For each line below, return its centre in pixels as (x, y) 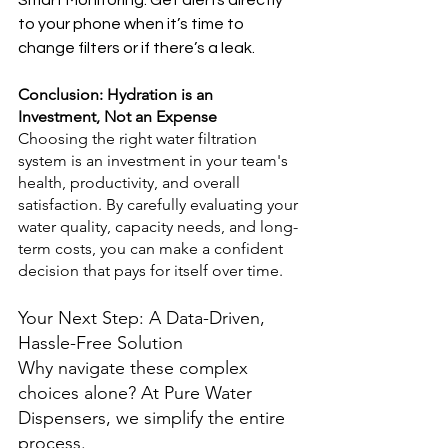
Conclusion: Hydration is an (117, 94)
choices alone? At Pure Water (137, 393)
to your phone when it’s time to (132, 24)
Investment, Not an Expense (117, 116)
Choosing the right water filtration (139, 138)
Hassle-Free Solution (100, 343)
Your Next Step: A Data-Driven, (144, 318)
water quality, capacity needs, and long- (158, 226)
